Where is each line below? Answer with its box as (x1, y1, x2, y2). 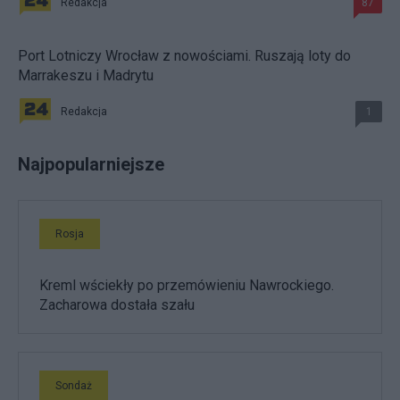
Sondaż (55, 379, 92, 392)
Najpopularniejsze (18, 153, 164, 175)
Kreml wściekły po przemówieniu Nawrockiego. (39, 276, 334, 294)
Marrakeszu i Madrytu (18, 66, 154, 84)
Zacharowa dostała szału (39, 296, 195, 313)
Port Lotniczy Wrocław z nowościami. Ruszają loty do (18, 46, 351, 64)
